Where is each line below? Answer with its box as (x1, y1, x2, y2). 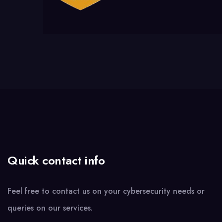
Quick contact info (7, 152, 105, 169)
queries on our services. (7, 202, 93, 214)
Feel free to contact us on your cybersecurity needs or (7, 185, 205, 197)
